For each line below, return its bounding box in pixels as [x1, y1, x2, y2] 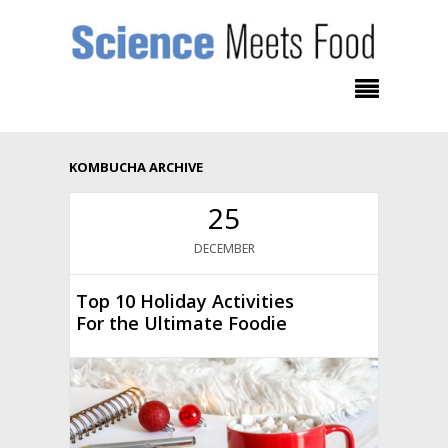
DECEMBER [193, 239, 255, 257]
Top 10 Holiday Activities [76, 288, 295, 313]
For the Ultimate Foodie [76, 310, 288, 335]
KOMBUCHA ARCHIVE [69, 157, 203, 176]
